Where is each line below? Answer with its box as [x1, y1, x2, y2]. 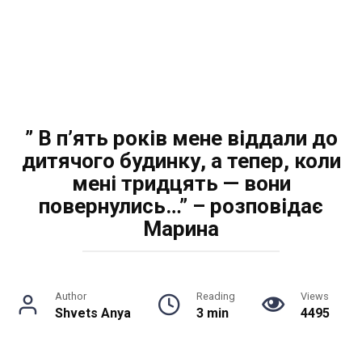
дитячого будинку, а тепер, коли [21, 149, 341, 173]
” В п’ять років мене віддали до [24, 126, 338, 150]
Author [55, 290, 86, 302]
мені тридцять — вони [71, 171, 291, 196]
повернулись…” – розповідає [39, 194, 323, 218]
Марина [143, 217, 219, 241]
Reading [196, 290, 235, 302]
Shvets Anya [55, 305, 131, 321]
